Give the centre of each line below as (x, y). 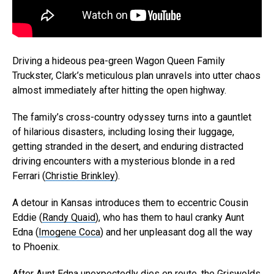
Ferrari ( (29, 176)
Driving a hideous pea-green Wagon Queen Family (119, 61)
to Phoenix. (36, 246)
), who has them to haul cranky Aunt (170, 217)
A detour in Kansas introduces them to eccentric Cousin (130, 202)
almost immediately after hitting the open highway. (119, 90)
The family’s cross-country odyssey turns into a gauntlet (132, 117)
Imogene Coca (69, 232)
